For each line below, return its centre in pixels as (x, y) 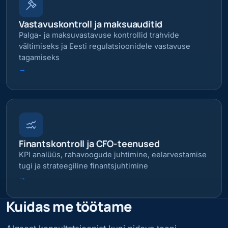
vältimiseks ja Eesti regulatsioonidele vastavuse (105, 47)
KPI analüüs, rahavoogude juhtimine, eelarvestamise (113, 154)
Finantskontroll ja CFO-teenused (89, 143)
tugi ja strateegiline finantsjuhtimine (83, 166)
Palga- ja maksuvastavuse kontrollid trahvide (99, 35)
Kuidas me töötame (69, 207)
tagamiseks (39, 58)
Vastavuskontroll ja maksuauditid (91, 24)
